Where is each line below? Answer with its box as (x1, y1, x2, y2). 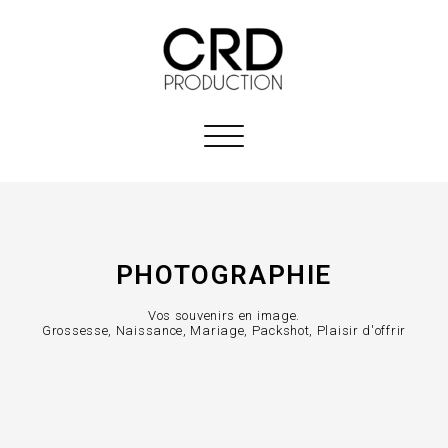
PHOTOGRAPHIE (115, 260, 333, 290)
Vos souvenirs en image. (147, 308, 301, 323)
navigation (223, 169, 290, 188)
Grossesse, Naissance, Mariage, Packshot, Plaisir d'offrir (42, 323, 406, 338)
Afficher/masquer (223, 125, 335, 144)
